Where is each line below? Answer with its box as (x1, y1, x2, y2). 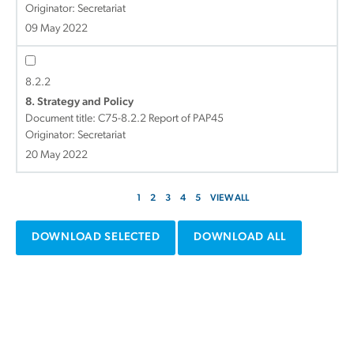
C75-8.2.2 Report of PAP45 (98, 113, 224, 125)
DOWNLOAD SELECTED (32, 232, 160, 243)
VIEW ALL (210, 194, 249, 203)
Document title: (25, 113, 98, 125)
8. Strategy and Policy (25, 96, 134, 108)
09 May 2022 (25, 23, 88, 35)
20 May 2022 (25, 149, 88, 161)
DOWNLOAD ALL (194, 232, 286, 243)
